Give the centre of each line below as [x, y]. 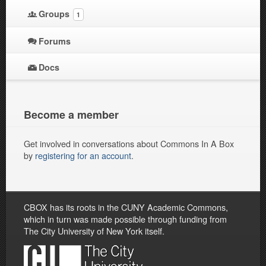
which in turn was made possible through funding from [125, 218]
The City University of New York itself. [94, 230]
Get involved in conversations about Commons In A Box [129, 144]
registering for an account [83, 156]
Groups [55, 14]
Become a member [71, 115]
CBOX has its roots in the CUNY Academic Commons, [126, 207]
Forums [55, 41]
